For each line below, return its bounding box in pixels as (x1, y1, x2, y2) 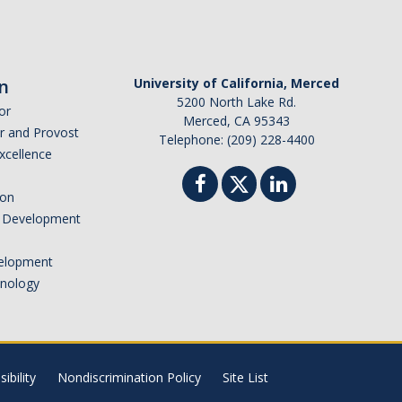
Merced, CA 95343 (183, 112, 290, 130)
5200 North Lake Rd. (177, 93, 296, 111)
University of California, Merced (134, 74, 339, 92)
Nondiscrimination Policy (57, 369, 201, 387)
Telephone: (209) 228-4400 (158, 131, 315, 149)
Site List (222, 369, 268, 387)
